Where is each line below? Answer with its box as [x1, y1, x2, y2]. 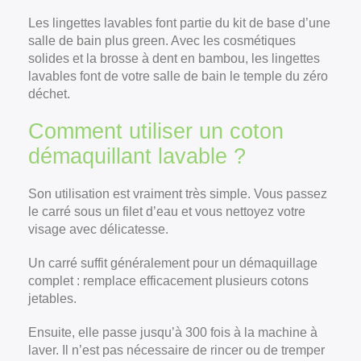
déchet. [28, 86, 70, 101]
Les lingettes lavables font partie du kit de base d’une [28, 15, 330, 30]
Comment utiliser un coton [28, 118, 284, 143]
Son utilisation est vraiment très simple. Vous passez [28, 186, 327, 201]
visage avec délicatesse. [28, 222, 168, 236]
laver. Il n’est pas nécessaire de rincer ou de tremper [28, 342, 325, 357]
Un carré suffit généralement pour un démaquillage [28, 255, 317, 270]
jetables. [28, 291, 77, 305]
